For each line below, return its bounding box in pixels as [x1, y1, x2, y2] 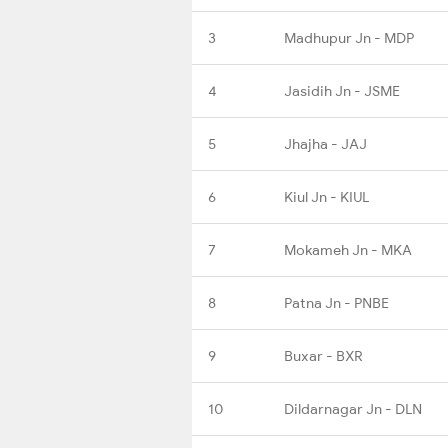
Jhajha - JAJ [284, 134, 367, 153]
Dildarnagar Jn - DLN [284, 399, 422, 418]
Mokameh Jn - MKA [284, 240, 412, 259]
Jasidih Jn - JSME [284, 81, 400, 100]
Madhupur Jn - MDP [284, 28, 414, 47]
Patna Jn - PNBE [284, 293, 389, 312]
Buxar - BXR [284, 346, 363, 365]
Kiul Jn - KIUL [284, 187, 369, 206]
